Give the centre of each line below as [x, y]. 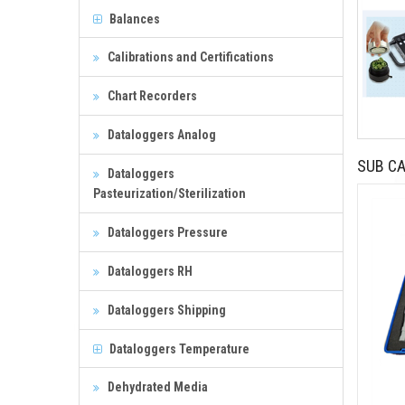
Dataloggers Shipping [165, 310]
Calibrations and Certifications [189, 57]
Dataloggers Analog [160, 134]
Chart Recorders [151, 95]
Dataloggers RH [149, 271]
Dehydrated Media [156, 386]
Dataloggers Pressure [166, 232]
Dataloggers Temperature [178, 348]
